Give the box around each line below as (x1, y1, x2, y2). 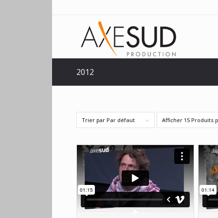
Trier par (82, 116, 107, 124)
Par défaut (107, 116, 135, 124)
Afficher (162, 116, 184, 124)
